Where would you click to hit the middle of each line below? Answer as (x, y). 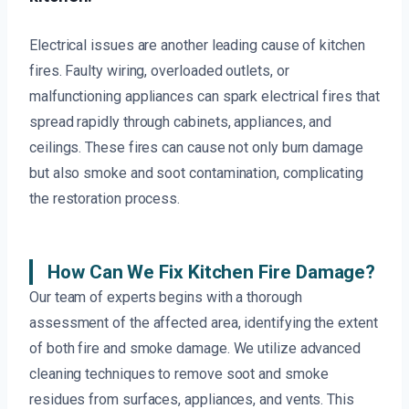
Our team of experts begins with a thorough (166, 298)
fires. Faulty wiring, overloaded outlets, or (159, 71)
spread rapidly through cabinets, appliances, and (181, 122)
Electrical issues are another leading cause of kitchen (197, 46)
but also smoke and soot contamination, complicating (196, 173)
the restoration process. (105, 199)
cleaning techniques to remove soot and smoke (179, 374)
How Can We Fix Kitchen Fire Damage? (212, 273)
